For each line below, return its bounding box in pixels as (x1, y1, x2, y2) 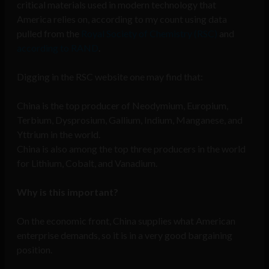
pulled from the (17, 28, 81, 40)
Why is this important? (17, 186, 118, 198)
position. (17, 244, 52, 256)
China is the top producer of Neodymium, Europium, (17, 100, 228, 112)
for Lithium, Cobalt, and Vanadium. (17, 157, 157, 169)
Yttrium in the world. (17, 128, 100, 141)
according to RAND (17, 42, 98, 54)
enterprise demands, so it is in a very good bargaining (17, 229, 232, 241)
